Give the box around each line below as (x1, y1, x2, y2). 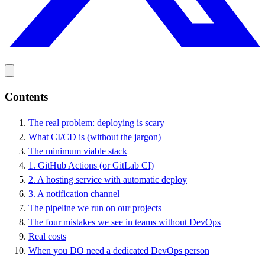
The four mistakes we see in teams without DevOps (28, 217, 221, 228)
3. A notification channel (28, 189, 119, 199)
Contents (5, 90, 48, 103)
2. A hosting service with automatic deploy (28, 174, 187, 185)
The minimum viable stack (28, 146, 127, 157)
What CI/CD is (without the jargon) (28, 132, 161, 143)
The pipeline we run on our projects (28, 203, 161, 214)
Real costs (28, 231, 66, 242)
